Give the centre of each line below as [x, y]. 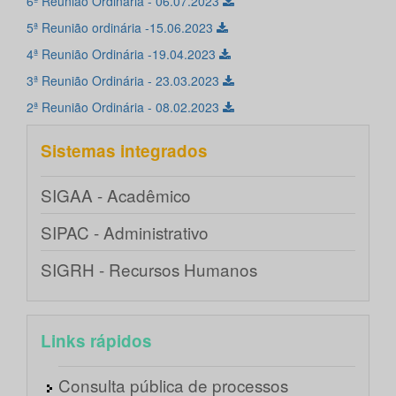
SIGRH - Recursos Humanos [149, 270]
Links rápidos [96, 341]
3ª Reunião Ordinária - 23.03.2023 [125, 81]
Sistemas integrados [124, 151]
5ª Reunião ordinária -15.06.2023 [122, 28]
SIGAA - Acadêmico [116, 195]
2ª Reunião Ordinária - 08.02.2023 [125, 107]
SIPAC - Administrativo [125, 232]
